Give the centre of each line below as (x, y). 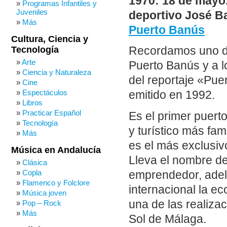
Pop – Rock (42, 203)
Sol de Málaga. (167, 219)
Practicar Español (52, 113)
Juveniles (32, 12)
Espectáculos (45, 92)
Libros (32, 103)
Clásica (35, 162)
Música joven (44, 193)
